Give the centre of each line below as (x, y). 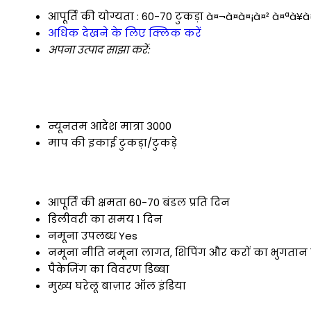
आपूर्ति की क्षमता (87, 202)
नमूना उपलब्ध (82, 235)
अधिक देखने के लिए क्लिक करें (125, 33)
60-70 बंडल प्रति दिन (179, 202)
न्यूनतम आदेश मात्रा (96, 126)
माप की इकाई (82, 143)
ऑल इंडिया (160, 285)
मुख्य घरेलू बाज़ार (90, 285)
